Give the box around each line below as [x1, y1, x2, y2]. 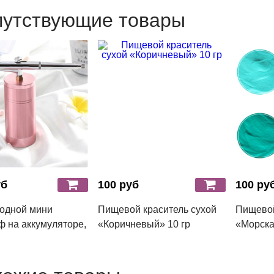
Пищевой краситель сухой [97, 204, 217, 215]
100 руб [97, 178, 139, 191]
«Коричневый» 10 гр [97, 218, 190, 229]
